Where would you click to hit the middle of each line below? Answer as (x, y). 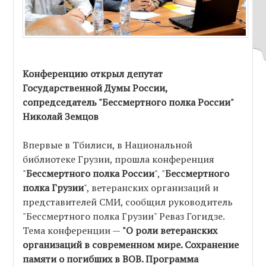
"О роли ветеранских (169, 231)
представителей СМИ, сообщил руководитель (128, 202)
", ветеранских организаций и (151, 188)
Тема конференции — (72, 231)
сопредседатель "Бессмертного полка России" (128, 102)
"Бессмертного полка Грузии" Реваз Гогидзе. (124, 216)
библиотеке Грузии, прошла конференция (119, 159)
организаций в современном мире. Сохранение (131, 245)
